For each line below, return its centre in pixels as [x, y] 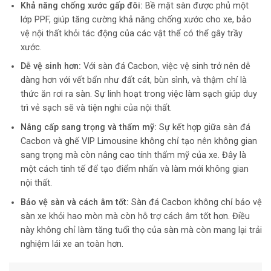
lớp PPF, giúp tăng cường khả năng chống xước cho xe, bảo [136, 19]
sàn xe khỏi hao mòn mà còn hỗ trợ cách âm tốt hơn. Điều [135, 216]
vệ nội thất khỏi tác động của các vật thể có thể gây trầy [131, 33]
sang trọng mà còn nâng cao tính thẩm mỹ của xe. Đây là [133, 155]
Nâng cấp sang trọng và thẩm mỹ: [88, 128]
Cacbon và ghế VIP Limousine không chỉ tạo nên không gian [139, 142]
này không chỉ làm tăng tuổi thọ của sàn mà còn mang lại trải [141, 230]
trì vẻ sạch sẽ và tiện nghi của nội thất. [96, 108]
